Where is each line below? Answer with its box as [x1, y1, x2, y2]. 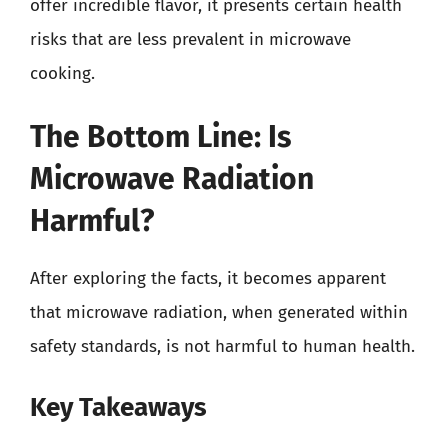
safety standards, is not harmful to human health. [30, 336, 415, 357]
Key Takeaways [30, 391, 207, 423]
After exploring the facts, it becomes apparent [30, 268, 386, 289]
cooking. [30, 62, 95, 84]
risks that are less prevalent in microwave [30, 28, 351, 50]
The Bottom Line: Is [30, 119, 291, 155]
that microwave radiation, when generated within [30, 302, 408, 323]
